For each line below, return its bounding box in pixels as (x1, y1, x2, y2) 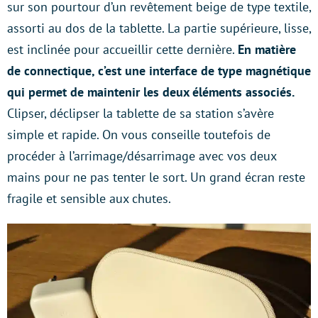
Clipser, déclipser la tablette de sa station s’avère (7, 104, 274, 121)
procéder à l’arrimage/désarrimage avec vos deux (7, 147, 276, 164)
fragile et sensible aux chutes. (7, 190, 171, 207)
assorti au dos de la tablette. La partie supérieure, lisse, (7, 19, 311, 36)
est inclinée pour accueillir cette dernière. (7, 40, 238, 57)
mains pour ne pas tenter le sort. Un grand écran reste (7, 168, 305, 185)
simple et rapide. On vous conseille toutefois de (7, 126, 270, 143)
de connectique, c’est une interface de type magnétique (7, 62, 311, 79)
